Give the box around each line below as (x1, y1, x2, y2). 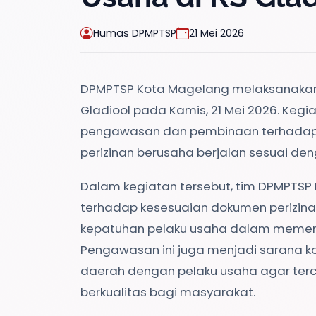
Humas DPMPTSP (93, 26, 176, 40)
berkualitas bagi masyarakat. (80, 284, 255, 300)
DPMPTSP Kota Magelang (80, 80, 229, 97)
